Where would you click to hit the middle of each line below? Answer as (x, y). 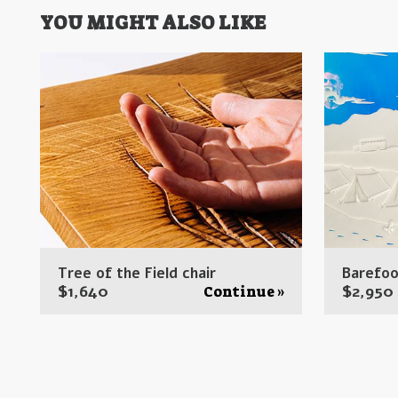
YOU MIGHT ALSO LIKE (154, 24)
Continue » (243, 292)
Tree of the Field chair (136, 274)
